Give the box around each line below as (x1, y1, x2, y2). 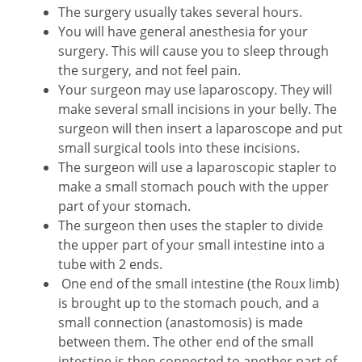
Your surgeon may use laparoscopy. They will (58, 81, 332, 99)
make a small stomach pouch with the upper (58, 178, 329, 196)
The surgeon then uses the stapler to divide (58, 217, 323, 234)
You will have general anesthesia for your (58, 23, 308, 40)
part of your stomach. (58, 197, 191, 215)
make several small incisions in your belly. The (58, 100, 337, 118)
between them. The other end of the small (58, 333, 314, 351)
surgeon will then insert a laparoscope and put (58, 120, 343, 137)
